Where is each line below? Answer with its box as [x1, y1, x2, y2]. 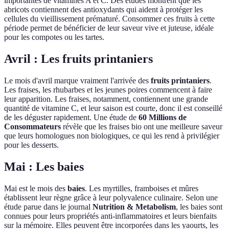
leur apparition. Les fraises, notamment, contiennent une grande [4, 94, 208, 103]
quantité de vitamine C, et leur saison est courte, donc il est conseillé [4, 103, 222, 112]
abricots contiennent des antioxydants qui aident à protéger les [4, 5, 203, 14]
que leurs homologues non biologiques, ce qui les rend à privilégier [4, 131, 219, 140]
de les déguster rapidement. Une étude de [4, 112, 139, 122]
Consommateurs [4, 122, 61, 131]
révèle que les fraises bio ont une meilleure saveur [61, 122, 222, 131]
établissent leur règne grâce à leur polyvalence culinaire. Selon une [4, 193, 218, 202]
